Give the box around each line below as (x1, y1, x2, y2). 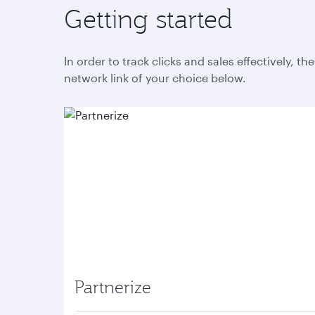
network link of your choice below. (64, 71, 246, 84)
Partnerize (75, 276, 151, 298)
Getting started (64, 2, 233, 35)
